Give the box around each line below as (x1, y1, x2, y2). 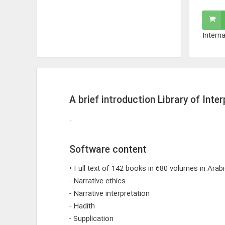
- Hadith (69, 200, 95, 212)
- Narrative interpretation (69, 188, 150, 200)
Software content (69, 143, 147, 158)
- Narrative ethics (69, 175, 126, 187)
